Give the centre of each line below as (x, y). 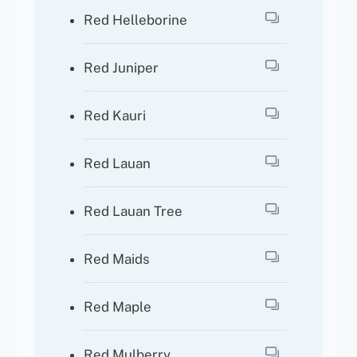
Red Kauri (115, 115)
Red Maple (118, 306)
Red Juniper (122, 67)
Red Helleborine (136, 20)
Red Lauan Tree (133, 211)
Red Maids (117, 259)
